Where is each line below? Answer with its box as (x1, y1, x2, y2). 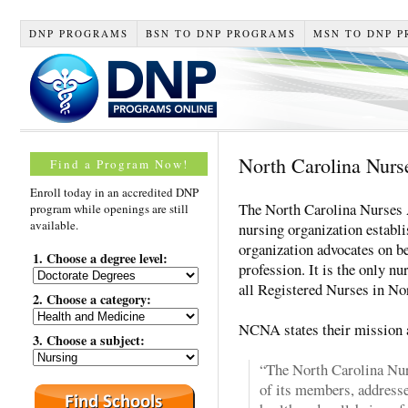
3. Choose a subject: (33, 331, 145, 351)
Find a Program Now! (49, 155, 189, 172)
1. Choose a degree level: (33, 248, 168, 268)
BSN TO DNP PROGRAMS (145, 25, 296, 40)
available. (30, 216, 78, 233)
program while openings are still (30, 199, 189, 217)
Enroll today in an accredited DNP (30, 183, 199, 200)
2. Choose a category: (33, 289, 151, 309)
